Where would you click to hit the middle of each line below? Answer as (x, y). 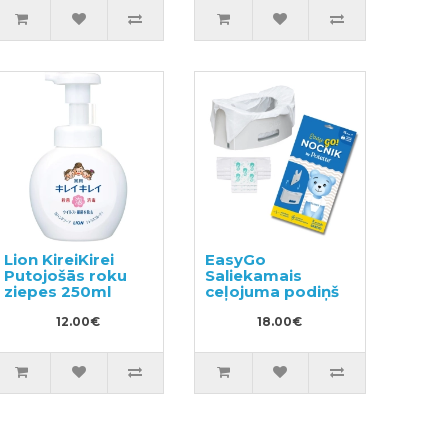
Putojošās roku (65, 275)
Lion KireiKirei (58, 259)
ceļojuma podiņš (272, 291)
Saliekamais (254, 275)
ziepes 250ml (57, 291)
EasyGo (236, 259)
